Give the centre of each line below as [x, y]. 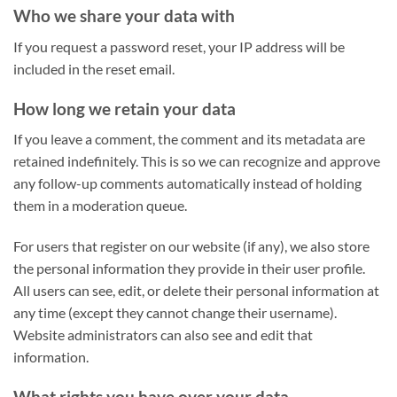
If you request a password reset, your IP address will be [179, 46]
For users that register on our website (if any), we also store [191, 245]
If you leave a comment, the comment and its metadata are [189, 139]
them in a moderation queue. [100, 206]
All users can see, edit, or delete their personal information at [196, 290]
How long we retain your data [125, 108]
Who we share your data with [124, 16]
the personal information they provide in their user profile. [189, 268]
